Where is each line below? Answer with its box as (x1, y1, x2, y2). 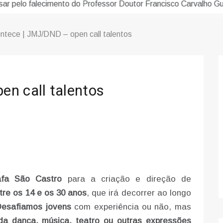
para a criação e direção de (62, 174, 191, 184)
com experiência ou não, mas (71, 202, 191, 212)
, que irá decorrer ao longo (87, 188, 191, 198)
